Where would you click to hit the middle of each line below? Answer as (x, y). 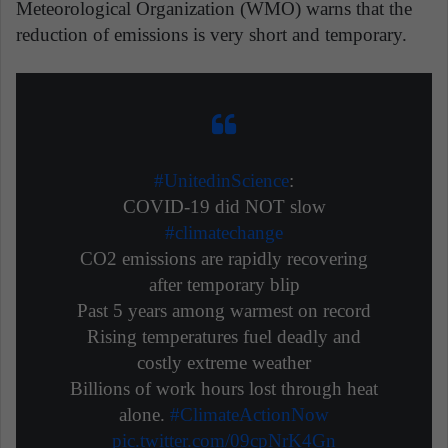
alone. (144, 414)
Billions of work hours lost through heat (224, 388)
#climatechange (224, 232)
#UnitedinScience (221, 180)
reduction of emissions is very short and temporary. (211, 34)
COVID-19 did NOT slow (224, 206)
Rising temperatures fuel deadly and (224, 336)
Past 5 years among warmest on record (224, 310)
